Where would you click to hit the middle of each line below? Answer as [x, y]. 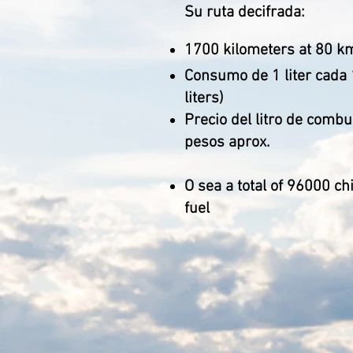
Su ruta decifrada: [245, 13]
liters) [204, 98]
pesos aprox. [227, 143]
